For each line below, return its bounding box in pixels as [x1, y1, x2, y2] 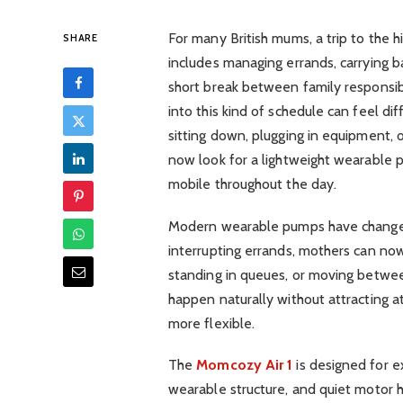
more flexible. [167, 314, 255, 332]
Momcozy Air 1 [196, 355, 293, 373]
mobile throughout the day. [167, 175, 337, 193]
